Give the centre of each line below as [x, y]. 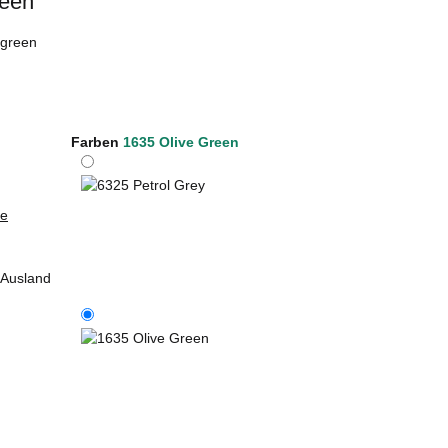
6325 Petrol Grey [134, 306]
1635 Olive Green [181, 141]
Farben [97, 141]
